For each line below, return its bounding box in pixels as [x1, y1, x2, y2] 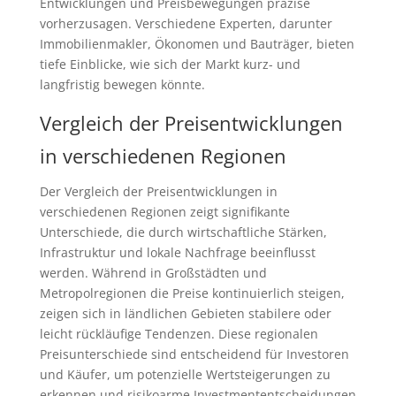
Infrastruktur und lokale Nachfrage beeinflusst [39, 244, 316, 261]
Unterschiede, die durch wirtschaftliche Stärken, [39, 224, 327, 240]
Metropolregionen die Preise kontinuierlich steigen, [39, 285, 345, 301]
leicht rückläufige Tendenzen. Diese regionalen [39, 325, 318, 342]
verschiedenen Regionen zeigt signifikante [39, 203, 290, 220]
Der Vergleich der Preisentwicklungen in [39, 183, 278, 200]
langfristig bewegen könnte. [39, 76, 205, 93]
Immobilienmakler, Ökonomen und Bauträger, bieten [39, 35, 354, 52]
